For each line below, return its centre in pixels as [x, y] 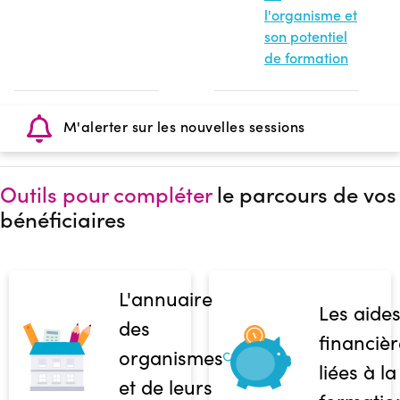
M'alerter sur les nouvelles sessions [182, 126]
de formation [306, 57]
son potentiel [306, 36]
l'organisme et [311, 14]
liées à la [358, 372]
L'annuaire [166, 298]
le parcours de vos [304, 193]
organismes [171, 357]
